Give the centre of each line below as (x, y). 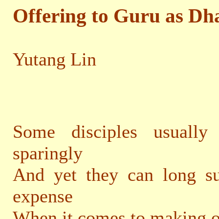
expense (43, 196)
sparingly (47, 153)
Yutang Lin (54, 59)
